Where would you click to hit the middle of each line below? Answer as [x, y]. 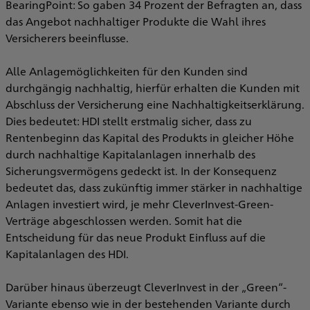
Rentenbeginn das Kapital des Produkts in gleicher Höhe [150, 137]
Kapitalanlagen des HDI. [67, 254]
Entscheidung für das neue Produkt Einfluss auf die [136, 237]
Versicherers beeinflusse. [67, 38]
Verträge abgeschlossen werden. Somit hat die [124, 220]
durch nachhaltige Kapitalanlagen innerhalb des [130, 154]
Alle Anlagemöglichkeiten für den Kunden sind [127, 71]
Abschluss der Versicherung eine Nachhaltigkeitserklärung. [155, 104]
